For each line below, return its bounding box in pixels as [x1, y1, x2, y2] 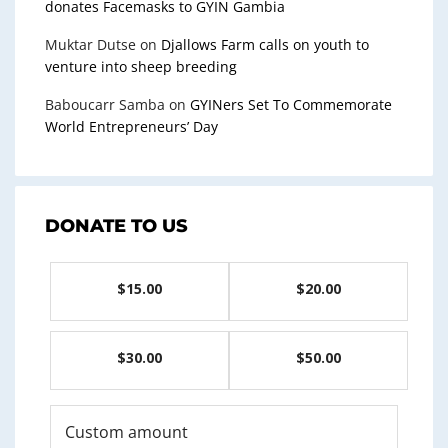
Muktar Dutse [45, 34, 136, 54]
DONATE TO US [45, 214, 188, 237]
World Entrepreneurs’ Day [45, 116, 218, 136]
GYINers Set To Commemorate [190, 94, 392, 114]
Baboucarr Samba [45, 94, 165, 114]
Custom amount [65, 420, 188, 443]
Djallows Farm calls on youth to [161, 34, 369, 54]
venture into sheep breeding [45, 56, 237, 76]
